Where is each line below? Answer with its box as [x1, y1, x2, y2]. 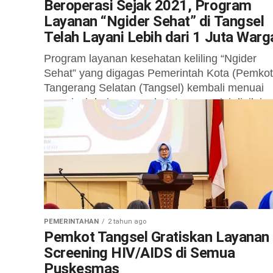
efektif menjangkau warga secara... [44, 111, 214, 123]
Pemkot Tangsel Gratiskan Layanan [44, 229, 269, 246]
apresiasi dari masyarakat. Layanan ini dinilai [44, 96, 262, 108]
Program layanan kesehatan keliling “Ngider [44, 52, 257, 65]
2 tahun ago [108, 218, 146, 225]
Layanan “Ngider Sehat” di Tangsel [44, 13, 264, 30]
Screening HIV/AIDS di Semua [44, 244, 235, 261]
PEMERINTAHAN [44, 218, 99, 225]
